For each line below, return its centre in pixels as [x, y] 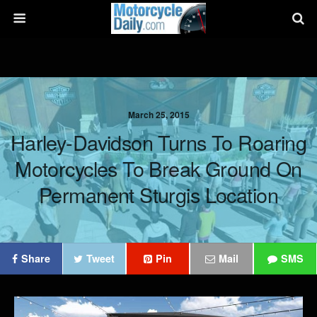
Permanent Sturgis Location [158, 194]
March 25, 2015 [158, 115]
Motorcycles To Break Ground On [158, 168]
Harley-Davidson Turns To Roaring [158, 142]
